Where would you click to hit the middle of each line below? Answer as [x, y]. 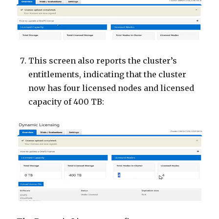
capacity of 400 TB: [66, 101]
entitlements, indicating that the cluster [108, 74]
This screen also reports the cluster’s [103, 60]
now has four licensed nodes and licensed [111, 88]
